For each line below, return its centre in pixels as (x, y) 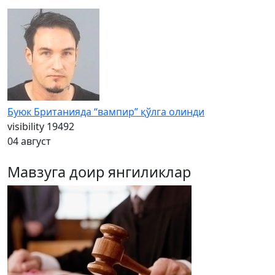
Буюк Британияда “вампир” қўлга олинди (106, 112)
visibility (26, 126)
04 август (29, 141)
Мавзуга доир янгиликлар (99, 172)
